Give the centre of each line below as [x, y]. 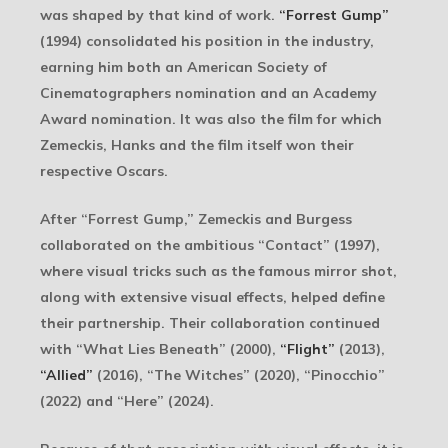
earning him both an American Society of [183, 67]
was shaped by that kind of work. [159, 15]
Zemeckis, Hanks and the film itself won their [197, 145]
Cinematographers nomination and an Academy [208, 93]
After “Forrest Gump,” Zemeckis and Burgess [196, 219]
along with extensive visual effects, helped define [212, 297]
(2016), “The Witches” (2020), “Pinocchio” [239, 375]
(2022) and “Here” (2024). [127, 401]
